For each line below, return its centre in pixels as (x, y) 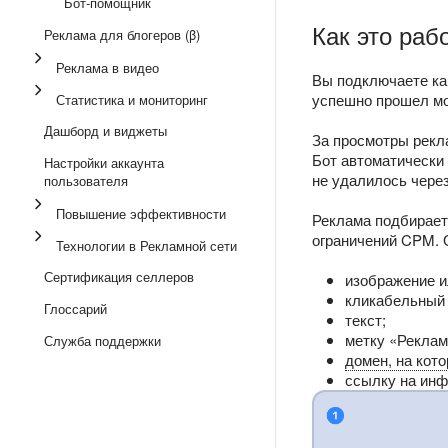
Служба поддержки (102, 340)
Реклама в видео (107, 67)
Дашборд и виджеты (105, 130)
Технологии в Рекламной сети (146, 245)
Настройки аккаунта (104, 162)
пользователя (86, 180)
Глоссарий (75, 308)
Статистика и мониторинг (132, 99)
